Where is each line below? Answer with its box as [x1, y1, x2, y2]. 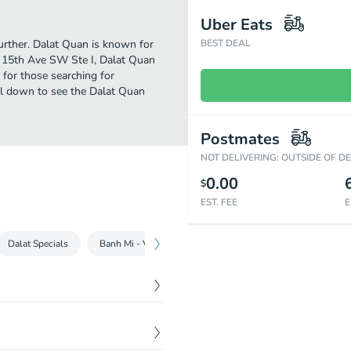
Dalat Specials [8, 237, 68, 250]
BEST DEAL [201, 37, 251, 49]
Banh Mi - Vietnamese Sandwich [100, 237, 235, 250]
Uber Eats [201, 14, 273, 35]
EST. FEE [201, 196, 237, 208]
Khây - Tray [266, 237, 313, 250]
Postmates [201, 128, 280, 150]
